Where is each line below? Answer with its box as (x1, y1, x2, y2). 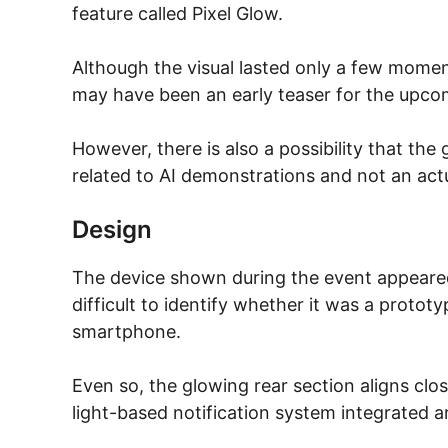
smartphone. (72, 320, 181, 342)
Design (72, 214, 152, 244)
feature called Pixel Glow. (72, 2, 283, 24)
